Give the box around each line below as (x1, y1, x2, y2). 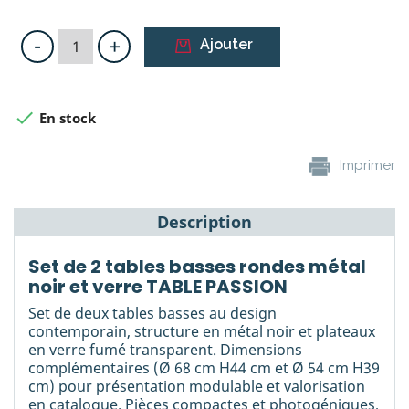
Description (157, 211, 252, 234)
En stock (36, 109, 96, 128)
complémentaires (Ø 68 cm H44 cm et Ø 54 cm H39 (28, 358, 380, 379)
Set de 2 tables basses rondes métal (28, 254, 366, 280)
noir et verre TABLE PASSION (28, 274, 288, 300)
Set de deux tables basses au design (28, 303, 277, 324)
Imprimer (336, 157, 395, 174)
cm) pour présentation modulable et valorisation (28, 376, 365, 397)
